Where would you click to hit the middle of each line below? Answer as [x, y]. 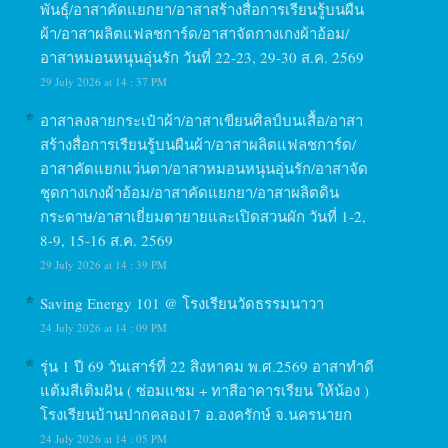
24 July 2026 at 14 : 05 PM [104, 438]
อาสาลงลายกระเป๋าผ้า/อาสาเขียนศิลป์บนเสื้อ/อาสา [202, 120]
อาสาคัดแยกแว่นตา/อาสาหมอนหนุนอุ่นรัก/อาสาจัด [204, 168]
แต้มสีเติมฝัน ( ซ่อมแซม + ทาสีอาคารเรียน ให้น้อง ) [205, 390]
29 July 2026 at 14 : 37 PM [104, 81]
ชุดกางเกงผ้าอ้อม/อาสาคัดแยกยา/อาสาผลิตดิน [190, 192]
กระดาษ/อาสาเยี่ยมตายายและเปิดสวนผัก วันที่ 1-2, [203, 216]
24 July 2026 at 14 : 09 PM [104, 327]
